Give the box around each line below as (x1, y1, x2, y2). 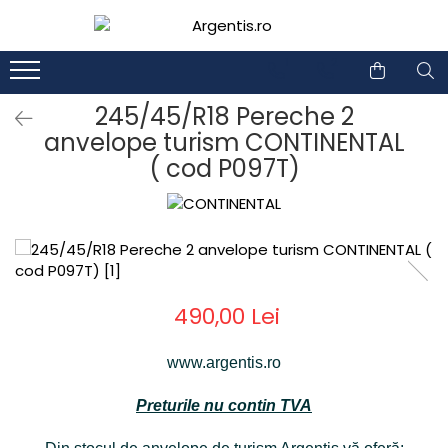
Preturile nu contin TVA (136, 397, 312, 415)
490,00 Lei (174, 301, 280, 333)
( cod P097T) (148, 152, 300, 185)
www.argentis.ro (167, 354, 281, 372)
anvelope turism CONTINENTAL (43, 126, 405, 159)
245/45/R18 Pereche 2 (94, 100, 354, 133)
